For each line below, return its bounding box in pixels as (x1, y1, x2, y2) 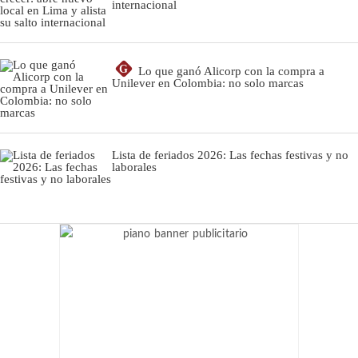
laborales (112, 160, 157, 173)
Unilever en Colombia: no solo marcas (112, 76, 304, 89)
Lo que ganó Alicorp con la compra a (138, 64, 324, 78)
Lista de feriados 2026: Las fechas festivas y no (112, 148, 348, 161)
